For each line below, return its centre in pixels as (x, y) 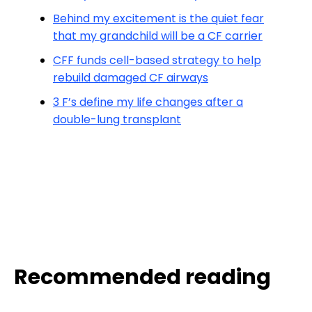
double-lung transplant (117, 119)
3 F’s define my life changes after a (148, 102)
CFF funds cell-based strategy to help (157, 60)
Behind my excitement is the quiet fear (158, 18)
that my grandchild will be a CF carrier (158, 36)
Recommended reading (142, 276)
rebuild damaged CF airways (131, 77)
